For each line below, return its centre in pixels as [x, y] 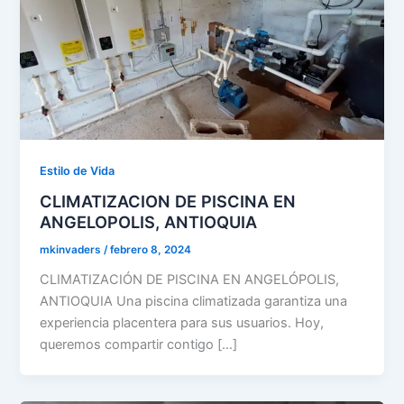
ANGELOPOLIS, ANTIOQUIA [149, 222]
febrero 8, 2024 [151, 250]
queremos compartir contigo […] [139, 345]
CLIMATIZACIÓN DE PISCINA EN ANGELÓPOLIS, [190, 280]
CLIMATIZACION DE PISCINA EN [168, 202]
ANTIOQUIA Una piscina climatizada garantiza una [194, 302]
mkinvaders [72, 250]
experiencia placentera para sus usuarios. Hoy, [182, 323]
